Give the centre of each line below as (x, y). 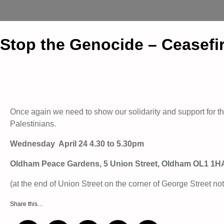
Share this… (27, 204)
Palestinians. (34, 124)
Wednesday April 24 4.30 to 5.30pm (78, 144)
